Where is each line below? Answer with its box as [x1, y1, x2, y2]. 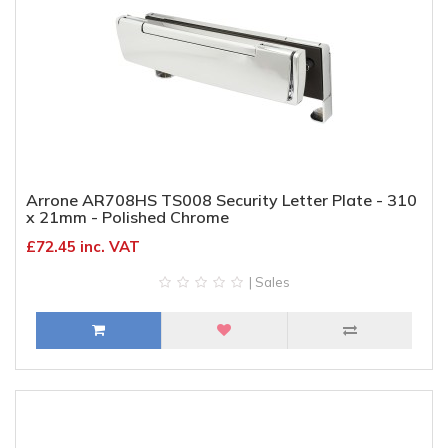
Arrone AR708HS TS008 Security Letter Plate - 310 [26, 190, 417, 210]
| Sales [245, 274, 290, 290]
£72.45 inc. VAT [26, 237, 140, 256]
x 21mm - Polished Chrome [26, 207, 229, 227]
